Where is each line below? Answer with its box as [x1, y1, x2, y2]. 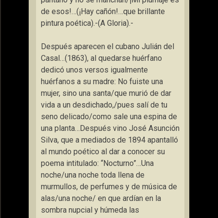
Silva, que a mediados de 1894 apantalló [41, 135, 178, 145]
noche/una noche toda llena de [41, 170, 145, 180]
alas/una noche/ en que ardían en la [41, 194, 161, 203]
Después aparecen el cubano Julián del [41, 42, 174, 51]
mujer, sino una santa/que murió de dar [41, 89, 171, 98]
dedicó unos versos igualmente [41, 65, 148, 74]
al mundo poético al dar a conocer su [41, 147, 165, 156]
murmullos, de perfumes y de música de [41, 182, 177, 191]
